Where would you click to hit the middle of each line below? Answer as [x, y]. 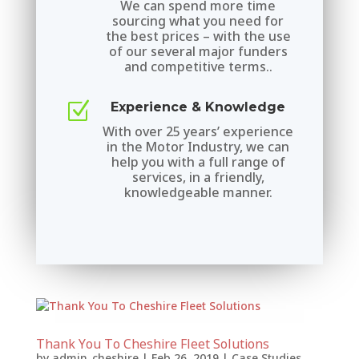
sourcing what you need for [198, 20]
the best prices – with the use [198, 36]
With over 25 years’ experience [198, 131]
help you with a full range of [198, 161]
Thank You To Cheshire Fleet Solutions [152, 343]
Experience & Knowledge [198, 107]
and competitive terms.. [198, 66]
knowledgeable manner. [198, 192]
